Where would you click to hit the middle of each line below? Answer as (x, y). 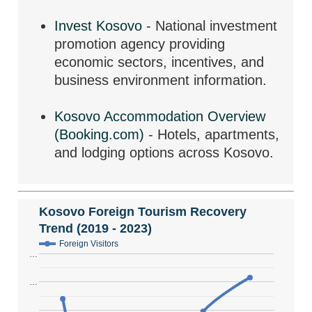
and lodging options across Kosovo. (164, 153)
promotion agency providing (140, 44)
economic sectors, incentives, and (159, 62)
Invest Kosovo (99, 26)
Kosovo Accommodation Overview (160, 116)
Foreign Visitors (89, 244)
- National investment (210, 26)
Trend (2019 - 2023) (96, 228)
